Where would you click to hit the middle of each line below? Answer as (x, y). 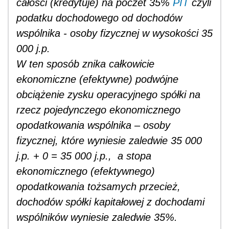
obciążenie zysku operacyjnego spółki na (108, 94)
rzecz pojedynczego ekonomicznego (98, 110)
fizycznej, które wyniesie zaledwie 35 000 (109, 140)
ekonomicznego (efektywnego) (86, 171)
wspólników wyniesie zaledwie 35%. (97, 217)
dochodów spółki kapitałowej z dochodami (110, 202)
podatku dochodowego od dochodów (99, 18)
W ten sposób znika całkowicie (85, 64)
